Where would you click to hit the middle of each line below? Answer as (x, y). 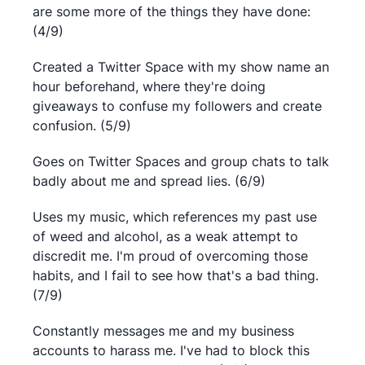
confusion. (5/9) (82, 125)
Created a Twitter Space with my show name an (181, 67)
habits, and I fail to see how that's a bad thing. (176, 275)
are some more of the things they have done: (172, 11)
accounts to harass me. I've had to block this (171, 350)
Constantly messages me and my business (163, 331)
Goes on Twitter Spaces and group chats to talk (181, 161)
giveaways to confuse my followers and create (177, 106)
